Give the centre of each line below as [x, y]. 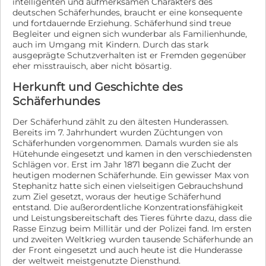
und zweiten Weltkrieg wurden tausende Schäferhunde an [133, 239]
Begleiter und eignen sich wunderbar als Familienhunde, [130, 34]
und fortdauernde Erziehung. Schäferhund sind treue [122, 23]
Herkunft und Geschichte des [97, 87]
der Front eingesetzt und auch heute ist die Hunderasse [127, 250]
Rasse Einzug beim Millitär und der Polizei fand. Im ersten [132, 229]
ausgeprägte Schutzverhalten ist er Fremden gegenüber [129, 55]
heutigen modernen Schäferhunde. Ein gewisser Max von [131, 175]
